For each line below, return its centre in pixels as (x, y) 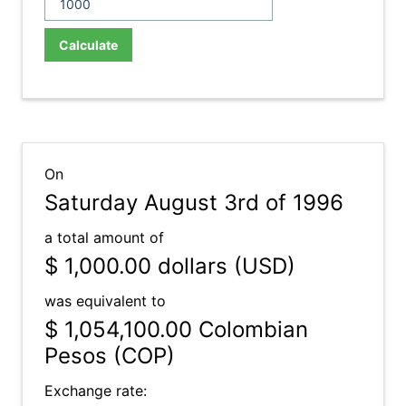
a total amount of (104, 237)
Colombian (250, 329)
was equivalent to (105, 301)
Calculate (88, 45)
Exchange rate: (96, 391)
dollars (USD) (223, 266)
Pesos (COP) (110, 356)
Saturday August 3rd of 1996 (194, 203)
